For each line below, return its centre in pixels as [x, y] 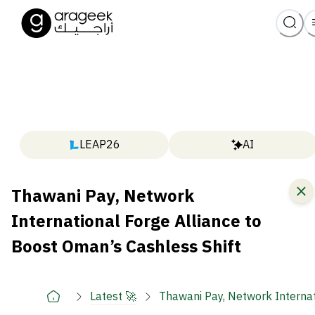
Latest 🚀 [113, 296]
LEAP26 [99, 145]
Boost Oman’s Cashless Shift [126, 247]
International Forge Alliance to [136, 222]
